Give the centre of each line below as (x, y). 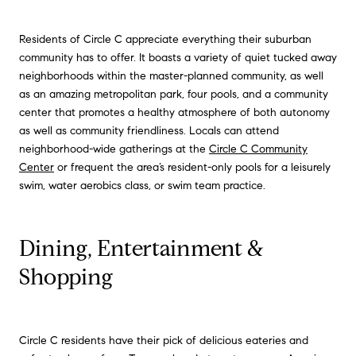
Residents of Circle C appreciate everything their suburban (165, 40)
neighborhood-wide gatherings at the (114, 149)
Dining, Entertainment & (141, 249)
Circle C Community (258, 149)
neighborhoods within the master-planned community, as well (171, 76)
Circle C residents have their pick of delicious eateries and (164, 340)
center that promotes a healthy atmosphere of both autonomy (174, 113)
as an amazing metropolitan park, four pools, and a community (174, 95)
